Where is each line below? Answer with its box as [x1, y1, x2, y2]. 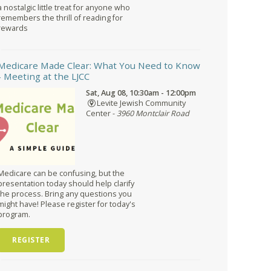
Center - [86, 108, 117, 119]
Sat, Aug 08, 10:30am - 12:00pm [86, 88, 196, 99]
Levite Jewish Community [96, 98, 186, 109]
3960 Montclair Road [117, 108, 189, 119]
